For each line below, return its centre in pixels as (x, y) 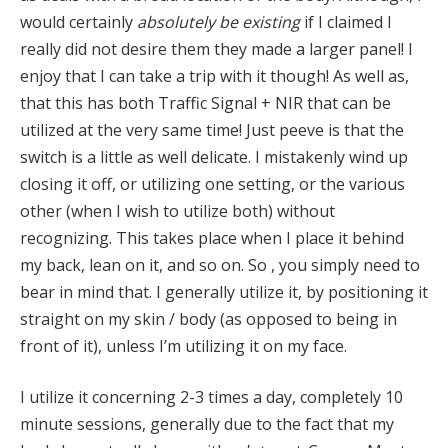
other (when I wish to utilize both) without (177, 210)
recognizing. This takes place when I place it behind (212, 237)
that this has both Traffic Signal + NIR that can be (205, 102)
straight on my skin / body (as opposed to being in (208, 318)
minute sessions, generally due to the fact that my (207, 424)
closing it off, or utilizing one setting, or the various (212, 183)
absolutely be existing (218, 21)
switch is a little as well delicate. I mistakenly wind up (214, 156)
